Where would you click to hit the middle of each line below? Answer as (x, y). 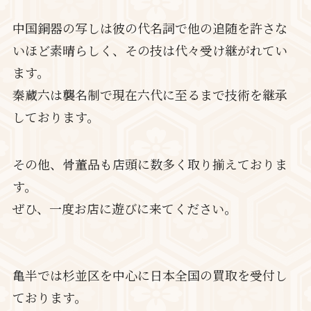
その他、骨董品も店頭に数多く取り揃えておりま (150, 164)
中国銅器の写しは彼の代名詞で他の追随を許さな (150, 28)
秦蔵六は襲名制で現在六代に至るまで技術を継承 (150, 95)
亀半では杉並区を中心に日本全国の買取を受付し (150, 275)
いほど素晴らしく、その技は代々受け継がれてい (150, 50)
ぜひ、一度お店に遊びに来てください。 (124, 209)
